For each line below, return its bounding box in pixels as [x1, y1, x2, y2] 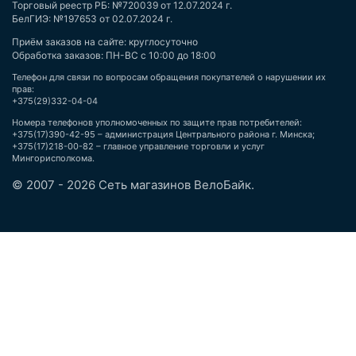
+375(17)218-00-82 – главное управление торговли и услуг [12, 141, 265, 152]
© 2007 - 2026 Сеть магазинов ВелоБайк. [12, 177, 254, 192]
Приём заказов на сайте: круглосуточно [12, 36, 198, 48]
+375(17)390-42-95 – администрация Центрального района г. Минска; [12, 129, 315, 140]
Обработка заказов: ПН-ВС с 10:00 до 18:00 [12, 49, 216, 61]
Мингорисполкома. [12, 153, 95, 164]
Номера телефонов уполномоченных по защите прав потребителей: [12, 117, 302, 128]
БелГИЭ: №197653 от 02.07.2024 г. [12, 13, 172, 25]
